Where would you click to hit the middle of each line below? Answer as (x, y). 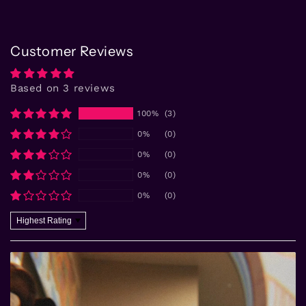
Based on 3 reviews (63, 88)
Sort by (29, 218)
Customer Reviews (72, 51)
